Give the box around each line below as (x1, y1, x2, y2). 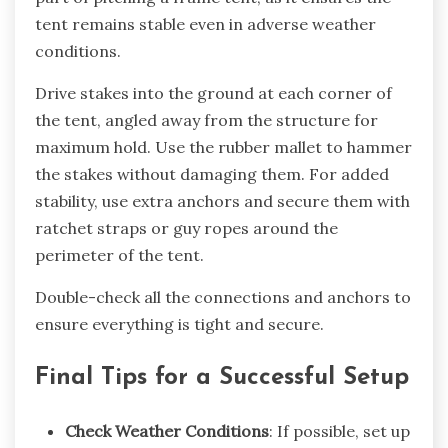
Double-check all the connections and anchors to (35, 287, 411, 308)
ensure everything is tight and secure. (35, 314, 324, 335)
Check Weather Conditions (65, 421, 269, 442)
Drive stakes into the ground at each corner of (35, 83, 392, 104)
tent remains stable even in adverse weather (35, 14, 376, 35)
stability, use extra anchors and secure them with (35, 191, 410, 212)
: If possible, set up (269, 421, 410, 442)
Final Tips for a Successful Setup (35, 366, 409, 391)
